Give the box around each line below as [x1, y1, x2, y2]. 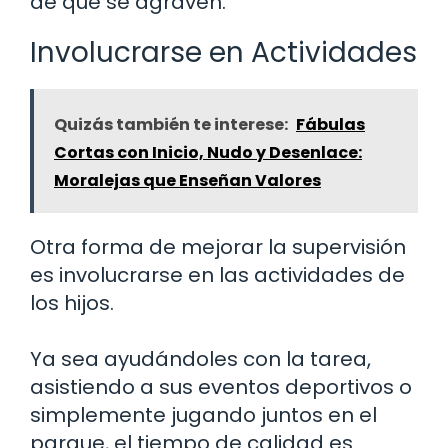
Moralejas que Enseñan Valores [54, 168, 321, 192]
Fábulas [296, 112, 365, 136]
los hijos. [30, 288, 114, 317]
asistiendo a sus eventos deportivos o [30, 372, 412, 401]
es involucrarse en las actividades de [30, 260, 405, 289]
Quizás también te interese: [54, 112, 288, 136]
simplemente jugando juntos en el [30, 400, 377, 429]
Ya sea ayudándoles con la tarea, [30, 344, 371, 373]
